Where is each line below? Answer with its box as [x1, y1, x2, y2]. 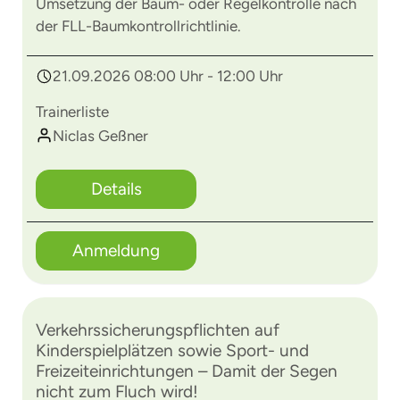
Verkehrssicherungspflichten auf [36, 320, 279, 340]
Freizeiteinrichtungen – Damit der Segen [36, 361, 337, 381]
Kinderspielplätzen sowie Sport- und [36, 340, 309, 361]
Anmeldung [72, 240, 160, 261]
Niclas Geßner [53, 127, 148, 145]
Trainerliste [36, 103, 109, 121]
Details [90, 179, 142, 199]
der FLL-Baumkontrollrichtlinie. [36, 17, 241, 35]
